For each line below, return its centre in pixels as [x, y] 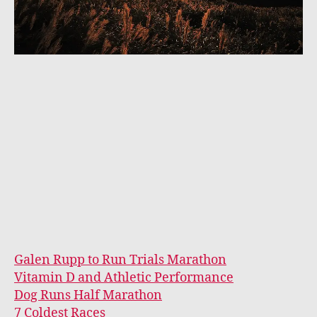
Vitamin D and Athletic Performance [124, 277]
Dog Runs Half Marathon [88, 295]
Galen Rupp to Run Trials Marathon [120, 260]
